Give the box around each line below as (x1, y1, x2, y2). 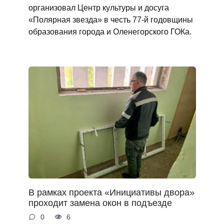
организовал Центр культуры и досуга (28, 3, 169, 12)
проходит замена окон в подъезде (28, 197, 172, 208)
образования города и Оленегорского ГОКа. (28, 27, 191, 36)
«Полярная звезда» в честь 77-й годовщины (28, 15, 193, 24)
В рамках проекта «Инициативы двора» (28, 187, 194, 197)
